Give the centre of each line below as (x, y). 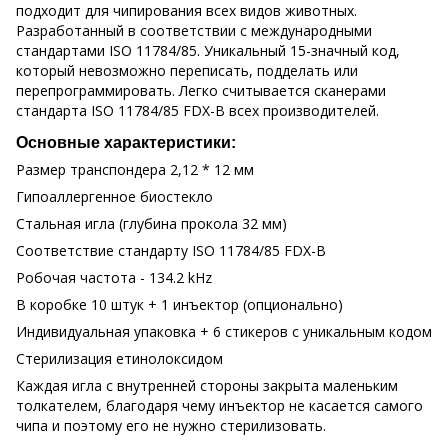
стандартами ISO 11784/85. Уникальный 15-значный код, (208, 50)
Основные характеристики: (126, 141)
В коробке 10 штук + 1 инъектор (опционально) (179, 304)
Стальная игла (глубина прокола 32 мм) (151, 223)
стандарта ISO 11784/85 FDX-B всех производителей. (197, 110)
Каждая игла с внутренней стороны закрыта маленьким (207, 385)
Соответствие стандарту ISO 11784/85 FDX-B (171, 250)
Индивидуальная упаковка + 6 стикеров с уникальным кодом (224, 331)
